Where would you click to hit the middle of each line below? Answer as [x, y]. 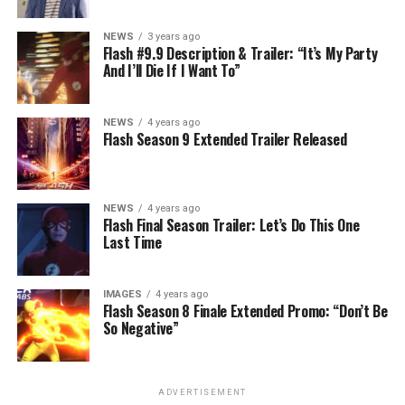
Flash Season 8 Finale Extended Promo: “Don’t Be [245, 311]
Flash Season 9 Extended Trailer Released [225, 140]
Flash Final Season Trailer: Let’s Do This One [231, 226]
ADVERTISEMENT [202, 393]
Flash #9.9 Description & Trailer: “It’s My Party [240, 54]
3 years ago [173, 37]
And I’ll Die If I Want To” [171, 71]
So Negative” [141, 329]
